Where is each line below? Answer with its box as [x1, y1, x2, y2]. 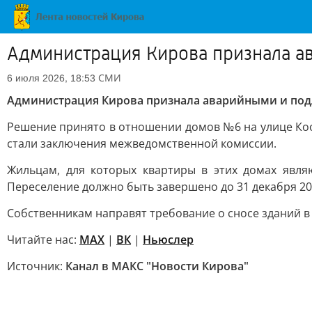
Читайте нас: [7, 232, 79, 247]
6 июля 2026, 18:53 [7, 72, 95, 84]
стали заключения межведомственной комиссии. [7, 136, 276, 151]
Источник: [7, 258, 65, 274]
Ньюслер [143, 232, 194, 247]
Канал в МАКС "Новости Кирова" [65, 258, 249, 274]
